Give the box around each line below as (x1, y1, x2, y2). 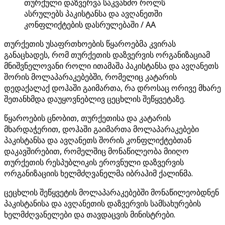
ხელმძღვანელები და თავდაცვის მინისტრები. (4, 209, 175, 220)
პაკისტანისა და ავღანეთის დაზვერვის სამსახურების (4, 198, 201, 209)
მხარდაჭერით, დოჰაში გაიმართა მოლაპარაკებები (4, 124, 199, 135)
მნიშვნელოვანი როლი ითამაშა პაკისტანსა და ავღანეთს (4, 60, 218, 71)
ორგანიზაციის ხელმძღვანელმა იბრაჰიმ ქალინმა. (4, 168, 193, 179)
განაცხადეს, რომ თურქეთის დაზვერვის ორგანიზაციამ (4, 49, 210, 60)
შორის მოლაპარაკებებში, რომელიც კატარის (4, 71, 177, 82)
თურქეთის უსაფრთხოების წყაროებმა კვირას (4, 38, 176, 49)
